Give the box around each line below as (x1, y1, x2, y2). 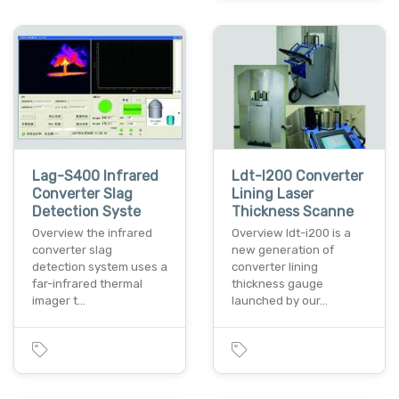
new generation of (232, 242, 334, 256)
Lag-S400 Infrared (32, 167, 159, 184)
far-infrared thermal (32, 276, 142, 290)
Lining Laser (232, 184, 313, 202)
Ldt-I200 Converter (232, 167, 363, 184)
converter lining (232, 259, 318, 273)
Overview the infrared (32, 225, 152, 240)
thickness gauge (232, 276, 323, 290)
